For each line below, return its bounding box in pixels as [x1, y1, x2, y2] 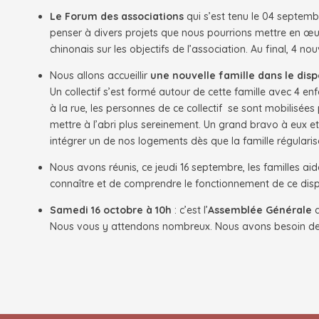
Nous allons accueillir [50, 69, 151, 82]
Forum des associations [62, 10, 184, 23]
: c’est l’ [172, 204, 209, 216]
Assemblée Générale [208, 204, 315, 216]
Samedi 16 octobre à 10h [50, 204, 172, 216]
